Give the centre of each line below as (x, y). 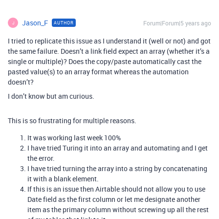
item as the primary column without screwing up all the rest (118, 209)
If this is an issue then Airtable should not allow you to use (116, 189)
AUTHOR (64, 23)
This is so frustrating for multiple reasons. (72, 120)
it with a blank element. (63, 179)
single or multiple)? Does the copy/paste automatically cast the (105, 61)
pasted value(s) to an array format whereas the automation (98, 72)
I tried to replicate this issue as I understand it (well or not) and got (109, 41)
